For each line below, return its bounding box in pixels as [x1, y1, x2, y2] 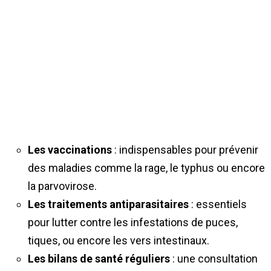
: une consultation [170, 252, 258, 265]
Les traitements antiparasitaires [28, 197, 189, 211]
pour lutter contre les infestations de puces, [28, 215, 238, 229]
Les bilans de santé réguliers [28, 252, 170, 265]
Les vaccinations [28, 143, 112, 156]
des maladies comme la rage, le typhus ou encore [28, 161, 265, 174]
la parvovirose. [28, 179, 97, 192]
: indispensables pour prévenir [112, 143, 258, 156]
